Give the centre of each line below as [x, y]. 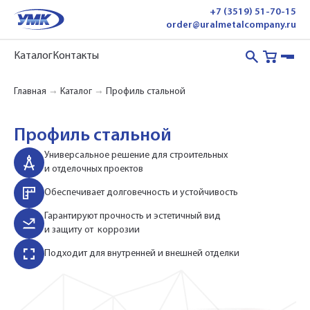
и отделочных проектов [94, 169]
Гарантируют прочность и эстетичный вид [133, 216]
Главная [30, 92]
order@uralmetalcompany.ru [231, 26]
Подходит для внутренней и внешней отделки [142, 254]
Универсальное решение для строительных [136, 155]
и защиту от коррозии [92, 230]
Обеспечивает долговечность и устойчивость [141, 193]
